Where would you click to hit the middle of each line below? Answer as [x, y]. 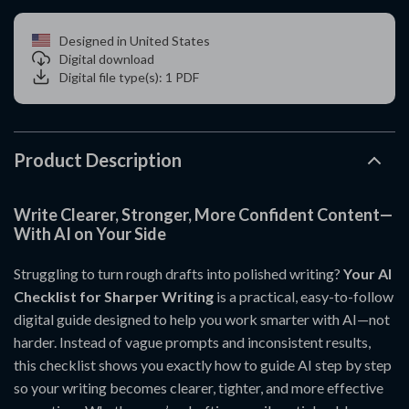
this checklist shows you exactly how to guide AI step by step [203, 365]
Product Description [98, 160]
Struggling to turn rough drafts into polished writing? [178, 273]
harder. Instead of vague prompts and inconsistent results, [192, 342]
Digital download [107, 58]
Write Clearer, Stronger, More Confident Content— [203, 215]
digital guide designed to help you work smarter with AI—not [202, 319]
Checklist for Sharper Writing [114, 296]
